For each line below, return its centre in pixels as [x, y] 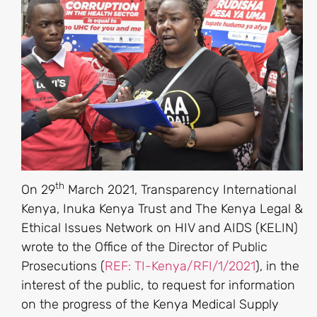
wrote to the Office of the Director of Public [144, 247]
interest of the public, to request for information [158, 285]
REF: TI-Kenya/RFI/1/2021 [180, 266]
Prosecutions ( [63, 266]
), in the [277, 266]
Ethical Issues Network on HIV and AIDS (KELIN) [160, 227]
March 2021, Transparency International [180, 189]
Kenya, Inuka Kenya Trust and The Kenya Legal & [162, 208]
